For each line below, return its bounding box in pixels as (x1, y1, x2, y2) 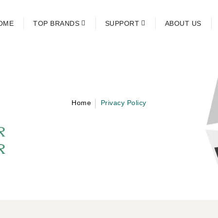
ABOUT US (164, 19, 201, 27)
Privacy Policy (100, 99, 146, 107)
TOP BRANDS (33, 19, 79, 27)
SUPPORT (105, 19, 139, 27)
